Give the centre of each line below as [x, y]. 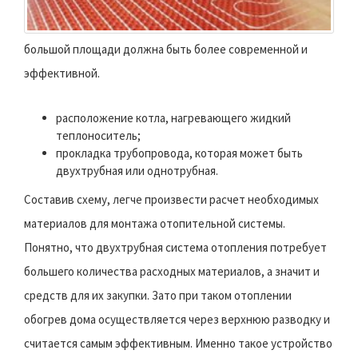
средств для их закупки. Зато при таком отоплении [158, 296]
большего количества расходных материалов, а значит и [172, 272]
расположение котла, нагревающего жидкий [173, 118]
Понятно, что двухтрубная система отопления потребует [175, 248]
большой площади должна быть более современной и [166, 50]
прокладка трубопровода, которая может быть [179, 153]
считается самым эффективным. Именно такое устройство [178, 344]
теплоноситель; [98, 136]
